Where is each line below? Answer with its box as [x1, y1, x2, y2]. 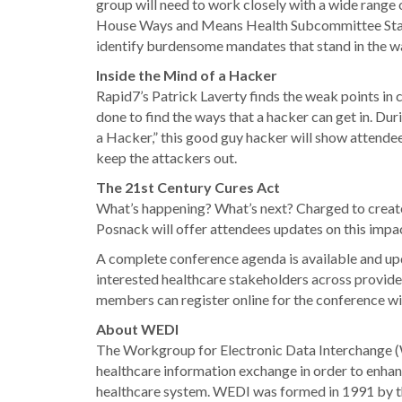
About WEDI [96, 320, 179, 337]
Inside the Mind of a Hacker [96, 66, 277, 83]
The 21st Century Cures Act [96, 179, 280, 196]
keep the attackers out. [96, 149, 237, 166]
